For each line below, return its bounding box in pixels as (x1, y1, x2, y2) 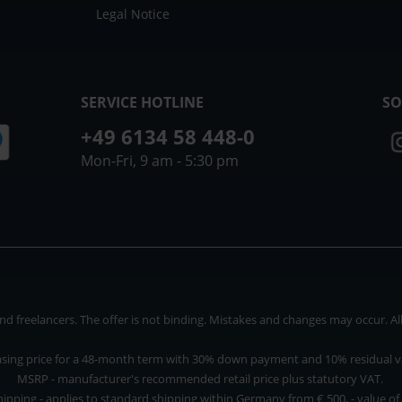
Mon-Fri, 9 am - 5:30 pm (80, 150, 239, 170)
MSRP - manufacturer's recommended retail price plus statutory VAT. (16, 370, 386, 387)
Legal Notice (95, 4, 170, 22)
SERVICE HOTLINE (80, 92, 204, 112)
